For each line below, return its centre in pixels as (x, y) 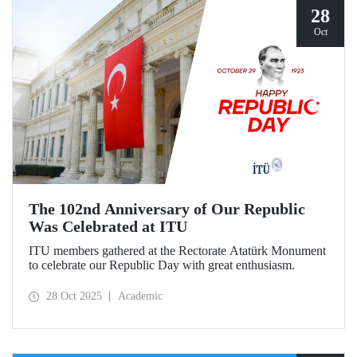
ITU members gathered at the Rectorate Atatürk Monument (177, 251)
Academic (140, 296)
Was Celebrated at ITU (108, 226)
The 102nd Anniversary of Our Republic (167, 209)
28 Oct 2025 (74, 296)
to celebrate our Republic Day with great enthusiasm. (162, 265)
